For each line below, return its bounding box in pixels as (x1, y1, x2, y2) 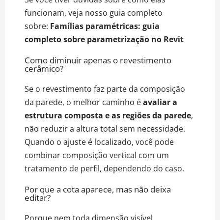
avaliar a (141, 97, 177, 108)
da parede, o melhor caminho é (25, 97, 141, 108)
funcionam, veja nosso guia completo (25, 7, 163, 19)
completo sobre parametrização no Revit (25, 34, 184, 45)
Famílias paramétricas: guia (50, 21, 160, 32)
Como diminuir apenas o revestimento (25, 55, 171, 66)
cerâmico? (25, 63, 63, 75)
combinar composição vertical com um (25, 150, 169, 161)
